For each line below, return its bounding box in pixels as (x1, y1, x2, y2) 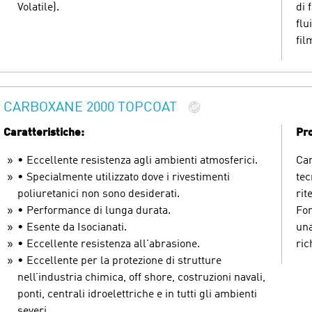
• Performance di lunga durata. (17, 205, 171, 217)
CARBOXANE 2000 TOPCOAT (3, 101, 177, 116)
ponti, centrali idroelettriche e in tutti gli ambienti (17, 288, 257, 300)
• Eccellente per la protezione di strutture (17, 255, 221, 267)
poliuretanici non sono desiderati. (17, 188, 180, 200)
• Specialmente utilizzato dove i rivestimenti (17, 171, 230, 183)
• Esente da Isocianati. (17, 221, 127, 233)
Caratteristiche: (3, 127, 84, 139)
